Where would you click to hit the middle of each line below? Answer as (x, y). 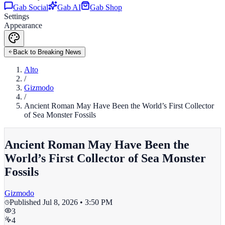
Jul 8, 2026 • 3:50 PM (78, 202)
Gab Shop (106, 7)
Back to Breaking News (47, 52)
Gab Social (31, 7)
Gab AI (69, 7)
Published (26, 202)
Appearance (23, 25)
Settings (17, 16)
